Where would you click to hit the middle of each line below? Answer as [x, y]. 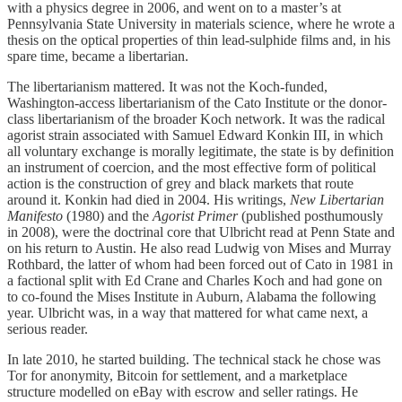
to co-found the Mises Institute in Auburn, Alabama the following [192, 297]
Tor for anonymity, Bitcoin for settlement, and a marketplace [177, 376]
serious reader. [48, 329]
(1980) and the [108, 216]
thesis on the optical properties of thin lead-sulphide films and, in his [199, 40]
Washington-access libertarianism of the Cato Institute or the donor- [197, 103]
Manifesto [35, 216]
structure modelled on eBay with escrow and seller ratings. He [183, 392]
